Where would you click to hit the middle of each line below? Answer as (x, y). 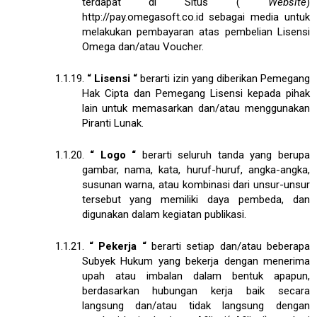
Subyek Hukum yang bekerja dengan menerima (196, 261)
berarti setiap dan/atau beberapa (231, 246)
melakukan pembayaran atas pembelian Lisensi (196, 31)
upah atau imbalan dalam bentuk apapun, (196, 276)
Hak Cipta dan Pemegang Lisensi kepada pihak (196, 93)
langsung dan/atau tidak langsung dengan (196, 305)
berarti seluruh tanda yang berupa (226, 155)
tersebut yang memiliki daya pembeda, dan (196, 199)
